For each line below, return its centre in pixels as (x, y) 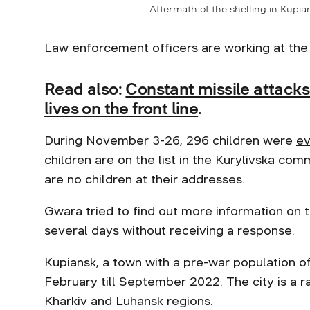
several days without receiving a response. (170, 230)
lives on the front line (121, 109)
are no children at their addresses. (146, 179)
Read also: (85, 89)
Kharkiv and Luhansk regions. (129, 301)
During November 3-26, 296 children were (170, 140)
